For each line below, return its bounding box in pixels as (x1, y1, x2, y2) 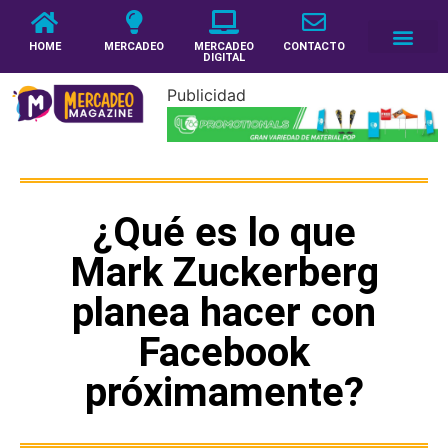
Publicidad (166, 85, 246, 105)
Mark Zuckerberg (69, 248, 379, 296)
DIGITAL (202, 51, 245, 64)
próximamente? (84, 368, 364, 416)
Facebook (138, 328, 310, 376)
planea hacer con (72, 288, 376, 336)
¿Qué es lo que (92, 208, 356, 256)
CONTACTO (282, 40, 345, 53)
